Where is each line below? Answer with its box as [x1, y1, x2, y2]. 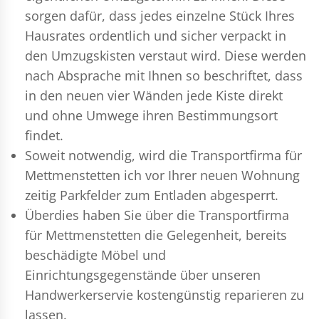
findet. [25, 126, 63, 144]
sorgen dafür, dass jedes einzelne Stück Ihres [25, 6, 295, 24]
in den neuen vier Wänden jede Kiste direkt [25, 86, 283, 104]
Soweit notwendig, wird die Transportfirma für [25, 146, 302, 164]
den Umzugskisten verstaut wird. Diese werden [25, 46, 306, 64]
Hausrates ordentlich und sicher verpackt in [25, 26, 286, 44]
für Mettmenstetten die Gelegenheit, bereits [25, 226, 287, 244]
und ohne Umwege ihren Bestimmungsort [25, 106, 278, 124]
